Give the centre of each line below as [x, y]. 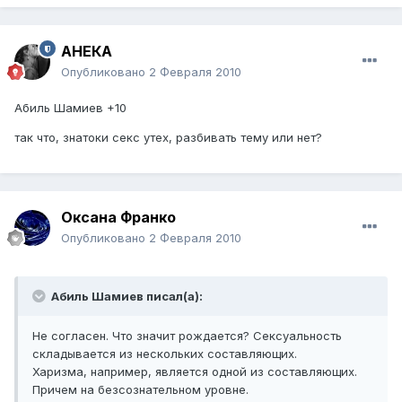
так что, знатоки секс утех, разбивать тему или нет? [168, 138]
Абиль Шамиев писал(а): [126, 297]
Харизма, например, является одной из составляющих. [195, 372]
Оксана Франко [118, 218]
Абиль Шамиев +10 [70, 108]
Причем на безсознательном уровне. [140, 390]
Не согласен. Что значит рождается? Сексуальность [187, 336]
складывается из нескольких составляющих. [165, 354]
